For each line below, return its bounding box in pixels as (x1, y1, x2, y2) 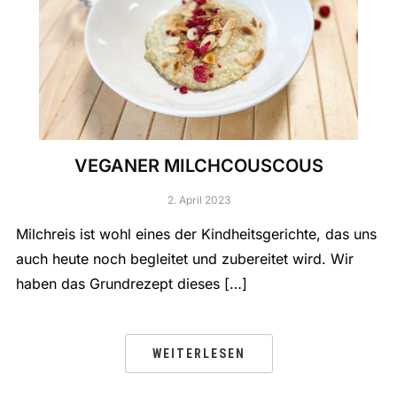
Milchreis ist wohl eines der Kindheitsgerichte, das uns (15, 225, 377, 244)
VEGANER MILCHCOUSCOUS (74, 155, 323, 177)
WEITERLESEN (152, 346, 245, 362)
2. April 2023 (167, 193, 230, 207)
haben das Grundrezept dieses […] (15, 275, 247, 293)
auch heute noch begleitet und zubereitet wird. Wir (15, 250, 354, 269)
